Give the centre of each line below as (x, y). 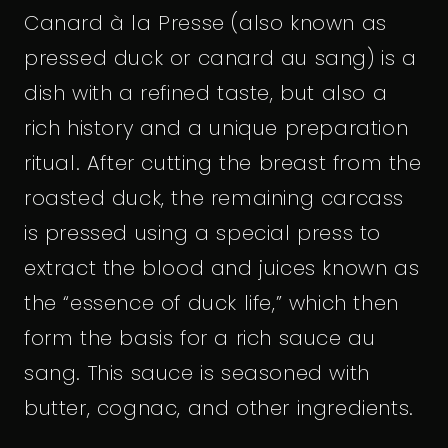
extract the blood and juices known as (222, 267)
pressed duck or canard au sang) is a (220, 57)
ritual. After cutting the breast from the (223, 162)
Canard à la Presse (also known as (205, 22)
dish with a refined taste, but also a (206, 92)
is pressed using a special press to (203, 232)
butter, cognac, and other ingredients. (219, 407)
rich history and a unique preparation (216, 127)
